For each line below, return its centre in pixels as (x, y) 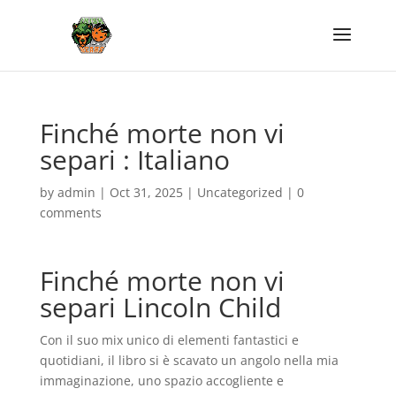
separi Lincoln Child (160, 307)
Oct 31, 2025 (146, 192)
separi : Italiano (134, 160)
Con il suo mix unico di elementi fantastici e (169, 340)
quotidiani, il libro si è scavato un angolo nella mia (189, 360)
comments (70, 213)
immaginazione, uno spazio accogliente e (161, 381)
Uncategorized (240, 192)
